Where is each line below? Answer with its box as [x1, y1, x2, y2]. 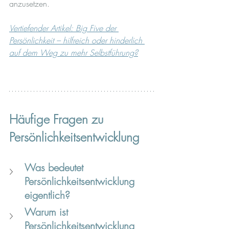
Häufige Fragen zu [9, 110, 107, 127]
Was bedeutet [25, 160, 86, 174]
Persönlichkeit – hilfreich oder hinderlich [9, 34, 145, 46]
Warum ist [25, 204, 71, 219]
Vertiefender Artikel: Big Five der [9, 22, 119, 34]
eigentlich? [25, 188, 70, 202]
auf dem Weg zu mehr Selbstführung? [9, 47, 138, 58]
